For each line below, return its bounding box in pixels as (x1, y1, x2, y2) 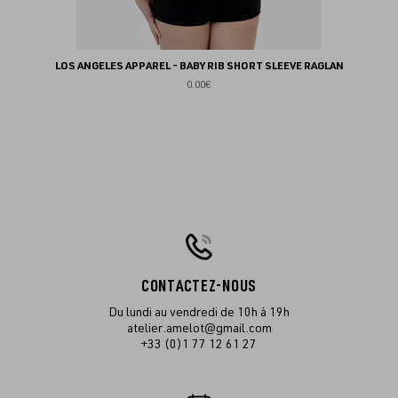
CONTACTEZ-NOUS (140, 276, 258, 296)
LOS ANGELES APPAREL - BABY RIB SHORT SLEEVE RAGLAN (54, 59, 344, 72)
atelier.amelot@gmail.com (126, 320, 272, 336)
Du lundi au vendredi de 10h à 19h (108, 304, 290, 320)
